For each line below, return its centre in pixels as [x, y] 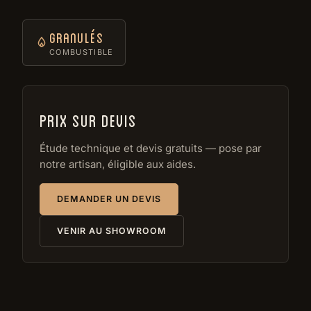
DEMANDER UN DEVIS [109, 199]
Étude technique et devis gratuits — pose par [151, 148]
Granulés [76, 37]
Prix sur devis [89, 119]
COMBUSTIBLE [82, 52]
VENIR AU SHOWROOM [112, 231]
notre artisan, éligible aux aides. [118, 164]
